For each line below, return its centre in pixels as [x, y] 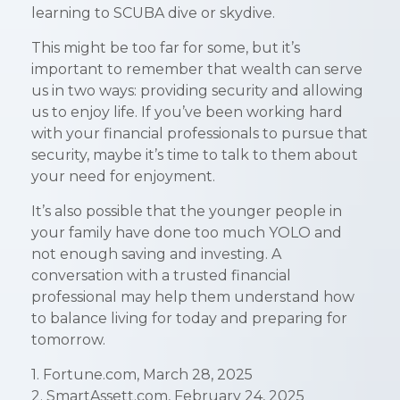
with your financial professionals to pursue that [200, 133]
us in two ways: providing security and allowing [197, 90]
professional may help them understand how [193, 296]
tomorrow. [68, 339]
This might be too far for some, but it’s [166, 47]
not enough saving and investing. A [156, 254]
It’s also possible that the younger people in [187, 211]
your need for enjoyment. [123, 176]
